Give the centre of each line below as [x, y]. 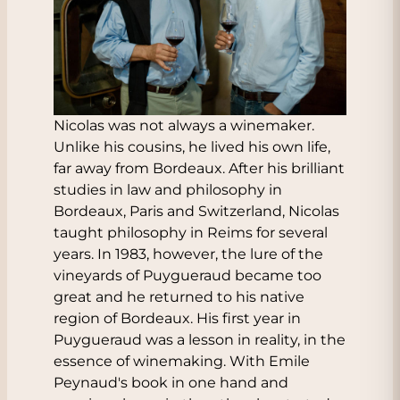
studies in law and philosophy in [168, 190]
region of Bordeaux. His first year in [177, 318]
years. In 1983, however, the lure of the [188, 254]
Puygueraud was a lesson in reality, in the [200, 340]
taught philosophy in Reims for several [191, 233]
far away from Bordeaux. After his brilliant [199, 168]
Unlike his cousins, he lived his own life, [192, 147]
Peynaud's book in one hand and [171, 383]
